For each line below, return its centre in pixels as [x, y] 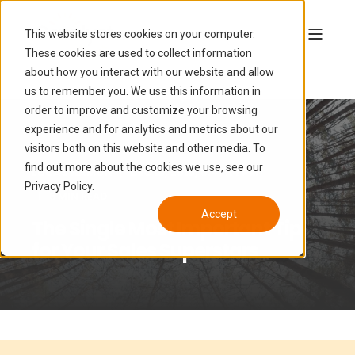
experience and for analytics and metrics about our [151, 129]
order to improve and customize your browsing [141, 110]
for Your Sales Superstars [145, 251]
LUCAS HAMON [72, 172]
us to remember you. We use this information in [142, 91]
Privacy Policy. [59, 186]
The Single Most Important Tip [166, 229]
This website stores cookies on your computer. [139, 34]
